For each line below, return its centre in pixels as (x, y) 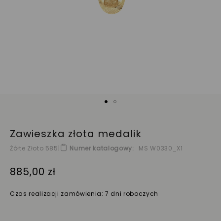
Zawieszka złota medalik (76, 133)
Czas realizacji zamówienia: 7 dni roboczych (84, 193)
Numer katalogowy (101, 148)
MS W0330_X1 (161, 148)
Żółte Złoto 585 (34, 148)
